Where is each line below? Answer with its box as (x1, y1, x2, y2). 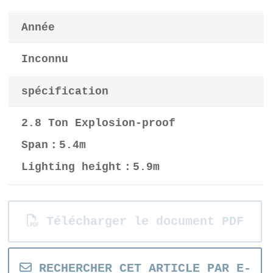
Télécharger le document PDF (38, 214, 244, 229)
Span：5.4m (21, 139, 87, 152)
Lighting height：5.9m (21, 161, 160, 174)
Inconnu (21, 53, 69, 66)
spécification (21, 85, 109, 99)
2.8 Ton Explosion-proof (21, 117, 176, 130)
